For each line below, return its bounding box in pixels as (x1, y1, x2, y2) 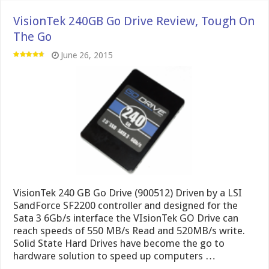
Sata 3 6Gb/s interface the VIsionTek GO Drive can (13, 211, 239, 224)
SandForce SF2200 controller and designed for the (13, 199, 238, 211)
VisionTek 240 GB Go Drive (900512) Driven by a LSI (13, 186, 243, 199)
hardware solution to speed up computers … (13, 249, 216, 262)
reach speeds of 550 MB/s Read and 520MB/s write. (13, 224, 246, 237)
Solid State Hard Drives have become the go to (13, 237, 225, 249)
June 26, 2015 (61, 50, 113, 61)
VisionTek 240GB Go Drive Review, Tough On (13, 14, 255, 29)
